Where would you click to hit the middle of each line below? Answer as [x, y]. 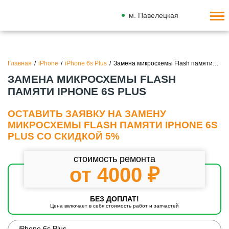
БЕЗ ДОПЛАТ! [114, 199]
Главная [20, 63]
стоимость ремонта [114, 159]
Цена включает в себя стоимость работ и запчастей [114, 206]
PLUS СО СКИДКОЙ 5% [64, 136]
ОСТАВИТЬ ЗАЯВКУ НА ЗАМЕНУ [87, 114]
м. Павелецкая [153, 15]
